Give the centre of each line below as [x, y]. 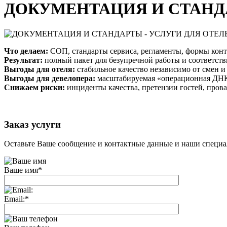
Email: [14, 199]
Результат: [23, 60]
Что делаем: [26, 51]
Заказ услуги [32, 124]
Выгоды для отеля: [40, 69]
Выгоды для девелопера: [50, 78]
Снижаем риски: [34, 87]
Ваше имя [21, 170]
